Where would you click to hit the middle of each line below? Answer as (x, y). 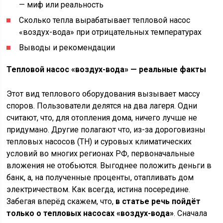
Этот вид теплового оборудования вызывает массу (104, 94)
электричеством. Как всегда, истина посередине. (99, 189)
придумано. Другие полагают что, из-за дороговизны (106, 130)
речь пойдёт (176, 201)
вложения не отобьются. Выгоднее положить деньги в (109, 166)
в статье (133, 201)
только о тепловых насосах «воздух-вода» (90, 213)
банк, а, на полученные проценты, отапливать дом (100, 177)
